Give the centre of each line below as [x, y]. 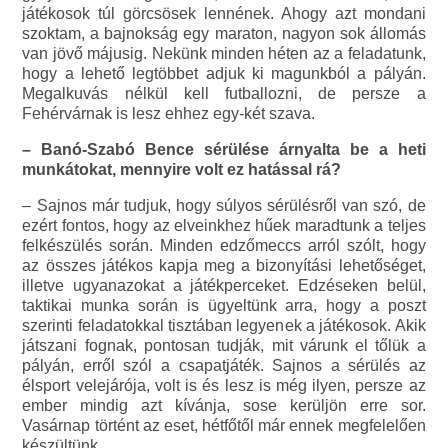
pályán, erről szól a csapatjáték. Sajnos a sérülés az [224, 366]
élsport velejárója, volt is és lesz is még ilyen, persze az [224, 386]
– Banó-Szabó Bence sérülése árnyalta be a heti [224, 150]
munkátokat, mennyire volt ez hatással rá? [182, 170]
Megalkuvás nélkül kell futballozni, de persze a [224, 94]
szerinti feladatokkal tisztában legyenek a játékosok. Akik [224, 326]
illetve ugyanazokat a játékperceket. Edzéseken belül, [224, 286]
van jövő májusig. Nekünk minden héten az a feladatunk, [224, 54]
